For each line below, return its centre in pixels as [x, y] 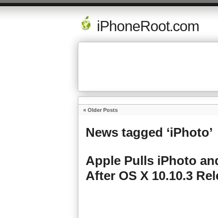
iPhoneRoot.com [146, 26]
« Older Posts [100, 110]
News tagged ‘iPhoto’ [149, 132]
